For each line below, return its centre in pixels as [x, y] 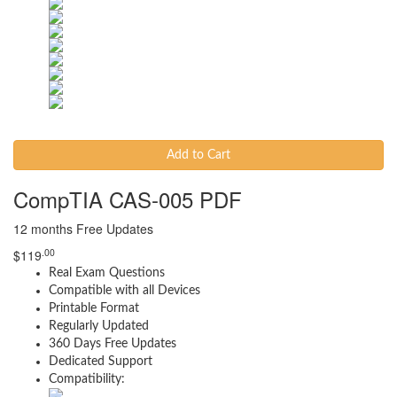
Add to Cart [198, 155]
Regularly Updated [99, 326]
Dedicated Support [101, 362]
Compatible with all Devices [125, 291]
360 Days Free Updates [113, 344]
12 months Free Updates [83, 229]
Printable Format [94, 308]
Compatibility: [87, 379]
